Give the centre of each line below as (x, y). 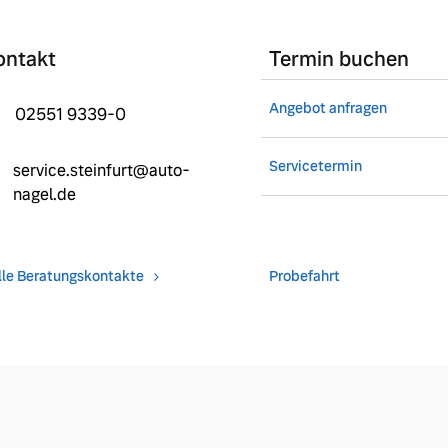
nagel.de (45, 194)
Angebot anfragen (327, 107)
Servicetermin (315, 165)
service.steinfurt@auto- (102, 170)
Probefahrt (304, 275)
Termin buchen (338, 58)
